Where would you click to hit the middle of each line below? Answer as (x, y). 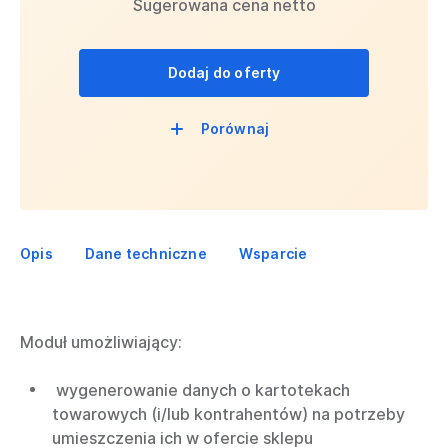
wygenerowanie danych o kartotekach (201, 390)
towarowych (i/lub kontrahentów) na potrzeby (228, 414)
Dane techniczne (145, 253)
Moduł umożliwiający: (101, 342)
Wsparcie (273, 253)
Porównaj (235, 128)
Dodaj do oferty (224, 72)
